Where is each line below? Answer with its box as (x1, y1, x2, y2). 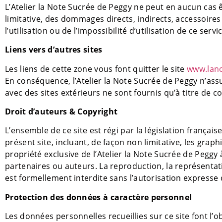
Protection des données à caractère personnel (5, 191, 192, 203)
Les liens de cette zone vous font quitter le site (5, 63, 187, 74)
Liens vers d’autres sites (5, 44, 103, 55)
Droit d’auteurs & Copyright (5, 106, 118, 117)
